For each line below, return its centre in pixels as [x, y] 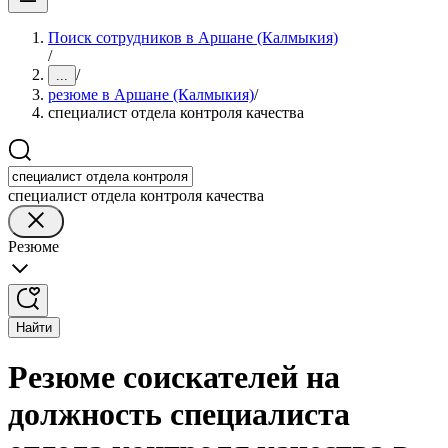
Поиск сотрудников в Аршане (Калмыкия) [193, 37]
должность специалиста [179, 414]
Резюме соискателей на [174, 377]
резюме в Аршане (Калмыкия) [151, 94]
